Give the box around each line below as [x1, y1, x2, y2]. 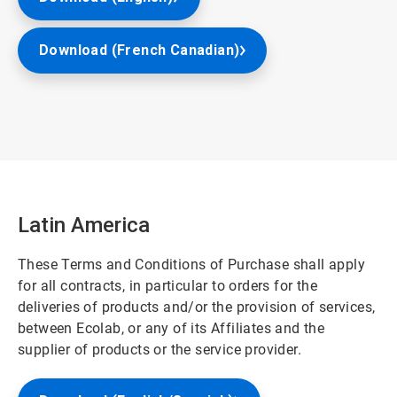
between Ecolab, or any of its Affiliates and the [18, 320, 325, 337]
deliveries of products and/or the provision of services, [18, 299, 376, 315]
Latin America [18, 213, 150, 237]
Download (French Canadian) [39, 42, 240, 58]
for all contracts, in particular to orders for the [18, 277, 317, 294]
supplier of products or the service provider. [18, 341, 301, 358]
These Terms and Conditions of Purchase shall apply [18, 256, 365, 273]
